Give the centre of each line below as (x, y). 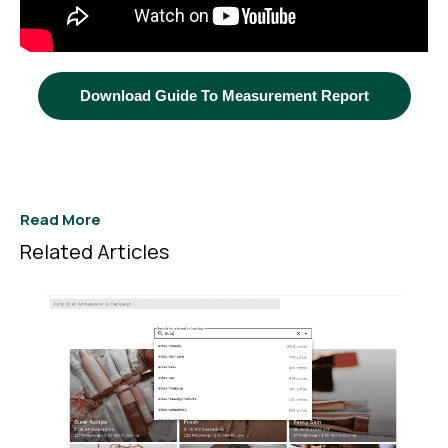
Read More (60, 219)
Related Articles (94, 251)
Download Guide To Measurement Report (224, 95)
